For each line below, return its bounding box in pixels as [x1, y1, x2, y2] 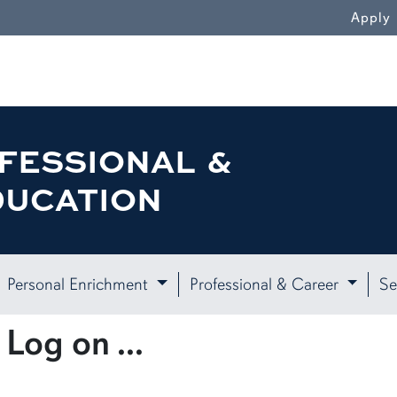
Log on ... [6, 320, 144, 364]
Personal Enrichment [7, 273, 153, 295]
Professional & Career [189, 273, 343, 295]
